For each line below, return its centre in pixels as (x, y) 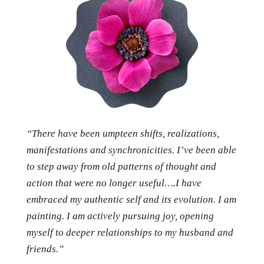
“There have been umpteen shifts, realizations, (123, 134)
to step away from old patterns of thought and (121, 167)
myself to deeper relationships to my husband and (130, 233)
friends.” (45, 249)
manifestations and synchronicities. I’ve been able (131, 150)
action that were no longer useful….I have (114, 183)
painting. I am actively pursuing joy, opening (120, 216)
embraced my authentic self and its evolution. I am (131, 200)
